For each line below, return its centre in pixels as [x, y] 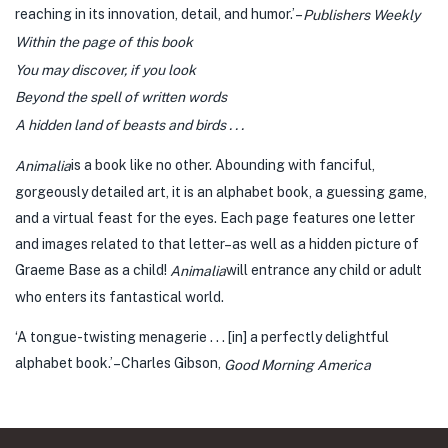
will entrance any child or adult [324, 269]
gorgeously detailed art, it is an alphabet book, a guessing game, [221, 191]
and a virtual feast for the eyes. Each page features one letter [215, 217]
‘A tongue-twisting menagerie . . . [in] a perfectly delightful [202, 337]
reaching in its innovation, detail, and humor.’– [159, 13]
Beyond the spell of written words [121, 97]
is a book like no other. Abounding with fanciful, [223, 164]
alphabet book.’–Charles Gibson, [119, 363]
